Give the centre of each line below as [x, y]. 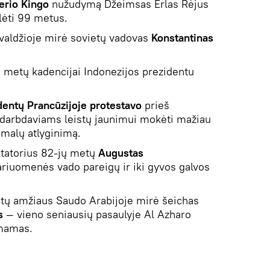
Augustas [121, 152]
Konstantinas [182, 37]
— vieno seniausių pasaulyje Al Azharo [97, 214]
